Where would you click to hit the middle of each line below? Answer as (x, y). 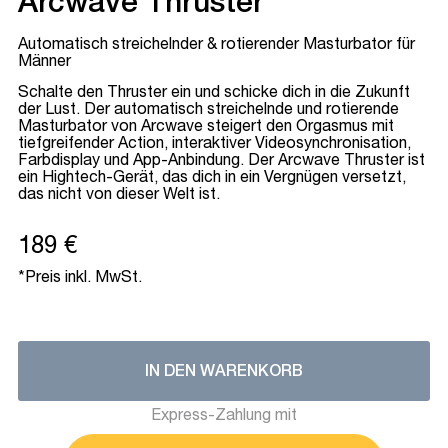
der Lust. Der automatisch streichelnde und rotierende (208, 111)
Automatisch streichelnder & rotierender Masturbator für (216, 46)
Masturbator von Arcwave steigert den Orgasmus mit (206, 128)
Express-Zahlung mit (224, 417)
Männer (44, 63)
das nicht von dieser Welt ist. (119, 196)
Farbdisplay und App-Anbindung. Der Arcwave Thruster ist (221, 162)
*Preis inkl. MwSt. (80, 279)
